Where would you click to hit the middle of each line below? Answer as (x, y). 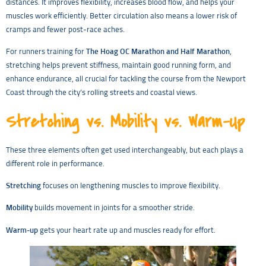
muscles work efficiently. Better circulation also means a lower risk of (121, 16)
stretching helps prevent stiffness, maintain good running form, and (118, 66)
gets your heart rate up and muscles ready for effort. (127, 230)
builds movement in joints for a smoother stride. (114, 208)
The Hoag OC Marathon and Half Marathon (158, 52)
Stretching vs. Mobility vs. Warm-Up (125, 121)
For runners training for (46, 52)
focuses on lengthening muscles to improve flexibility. (131, 186)
